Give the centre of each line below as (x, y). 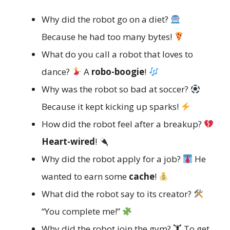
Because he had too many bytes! (108, 37)
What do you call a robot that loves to (117, 54)
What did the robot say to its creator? (118, 194)
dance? (57, 72)
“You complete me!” (82, 212)
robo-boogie (118, 72)
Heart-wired (68, 142)
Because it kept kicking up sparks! (111, 107)
